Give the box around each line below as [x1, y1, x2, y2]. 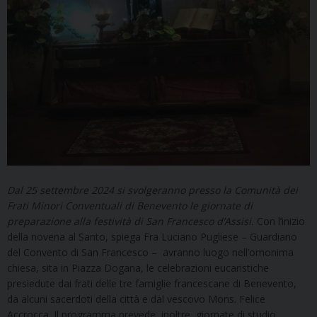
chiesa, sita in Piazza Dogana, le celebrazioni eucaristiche [7, 260, 269, 275]
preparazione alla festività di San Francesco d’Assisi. [7, 214, 257, 228]
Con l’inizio [257, 214, 305, 228]
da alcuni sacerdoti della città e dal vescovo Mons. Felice [7, 292, 265, 306]
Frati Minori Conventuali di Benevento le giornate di [7, 198, 253, 212]
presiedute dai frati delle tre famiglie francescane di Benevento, [7, 276, 296, 290]
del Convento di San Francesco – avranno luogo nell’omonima [7, 245, 294, 259]
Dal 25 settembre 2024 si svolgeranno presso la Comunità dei [7, 183, 298, 197]
